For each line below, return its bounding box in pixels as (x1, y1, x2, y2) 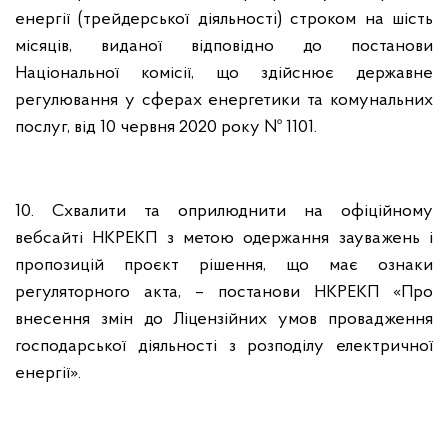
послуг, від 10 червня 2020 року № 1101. (15, 118, 317, 137)
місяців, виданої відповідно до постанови (15, 37, 433, 56)
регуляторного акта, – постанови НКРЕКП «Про (15, 283, 433, 302)
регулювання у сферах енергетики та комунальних (15, 91, 433, 110)
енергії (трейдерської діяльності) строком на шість (15, 10, 433, 29)
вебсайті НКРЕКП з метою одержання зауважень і (15, 229, 433, 248)
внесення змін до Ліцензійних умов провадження (15, 310, 433, 329)
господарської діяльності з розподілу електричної (15, 337, 433, 356)
